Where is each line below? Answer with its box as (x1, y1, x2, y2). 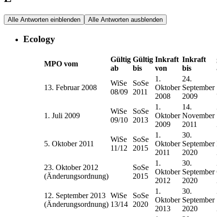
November (182, 111, 215, 120)
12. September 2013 (44, 191, 106, 200)
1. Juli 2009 (44, 111, 80, 120)
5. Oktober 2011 (44, 139, 94, 148)
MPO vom (44, 59, 78, 68)
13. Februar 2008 (44, 83, 97, 92)
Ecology (23, 33, 55, 44)
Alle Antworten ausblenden (88, 16, 163, 24)
